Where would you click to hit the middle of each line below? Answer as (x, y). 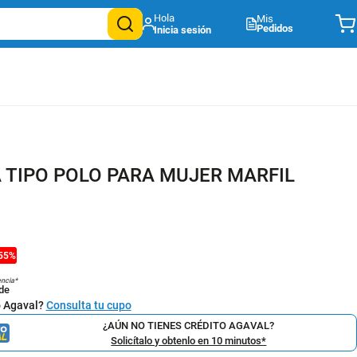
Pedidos (275, 28)
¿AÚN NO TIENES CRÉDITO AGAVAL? (189, 325)
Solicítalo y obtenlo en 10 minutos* (189, 340)
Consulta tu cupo (88, 305)
